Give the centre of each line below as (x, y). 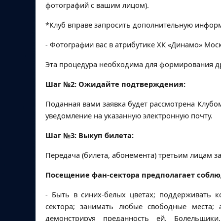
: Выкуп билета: (104, 135)
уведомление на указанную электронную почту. (129, 115)
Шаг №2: (61, 84)
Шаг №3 (60, 135)
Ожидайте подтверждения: (131, 84)
